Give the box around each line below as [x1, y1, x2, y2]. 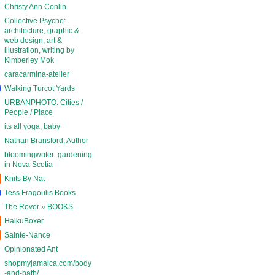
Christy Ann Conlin [4, 2, 66, 11]
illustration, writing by [4, 45, 74, 55]
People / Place [4, 107, 53, 117]
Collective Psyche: [4, 16, 66, 25]
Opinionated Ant [4, 244, 58, 254]
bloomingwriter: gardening [4, 150, 92, 159]
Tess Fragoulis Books [4, 188, 76, 197]
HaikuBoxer [4, 216, 44, 225]
